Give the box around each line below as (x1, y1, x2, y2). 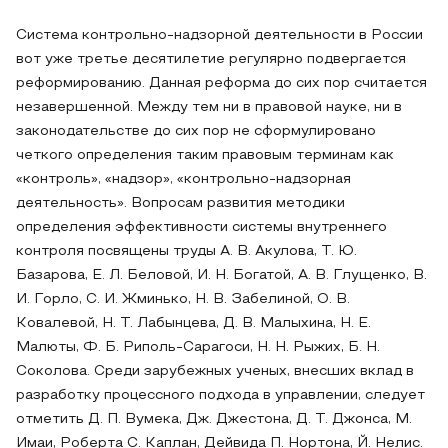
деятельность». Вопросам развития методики (16, 197, 345, 210)
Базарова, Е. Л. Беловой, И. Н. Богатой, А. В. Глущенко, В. (16, 269, 427, 282)
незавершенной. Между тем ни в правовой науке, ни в (16, 101, 402, 114)
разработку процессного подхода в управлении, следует (16, 389, 425, 402)
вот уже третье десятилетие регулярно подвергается (16, 53, 406, 66)
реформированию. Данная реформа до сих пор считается (16, 77, 427, 90)
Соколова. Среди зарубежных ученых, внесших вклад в (16, 365, 414, 378)
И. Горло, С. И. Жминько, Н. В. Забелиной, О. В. (16, 293, 350, 306)
